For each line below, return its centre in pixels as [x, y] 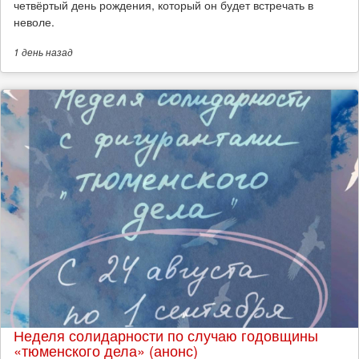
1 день [28, 52]
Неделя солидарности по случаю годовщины [166, 335]
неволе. [34, 22]
